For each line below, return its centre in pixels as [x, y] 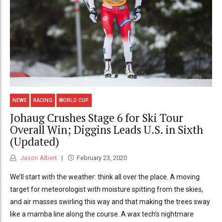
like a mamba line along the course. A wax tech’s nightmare [102, 214]
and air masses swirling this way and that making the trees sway [110, 201]
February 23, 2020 [102, 158]
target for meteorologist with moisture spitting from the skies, [107, 189]
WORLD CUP [74, 100]
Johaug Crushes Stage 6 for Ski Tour [97, 118]
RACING [43, 100]
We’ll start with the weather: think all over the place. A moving [105, 177]
